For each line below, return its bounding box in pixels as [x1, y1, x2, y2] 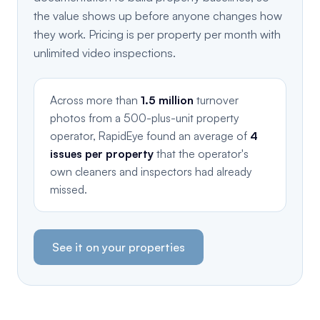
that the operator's [154, 146, 249, 161]
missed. [50, 182, 87, 196]
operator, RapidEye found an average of [50, 129, 250, 143]
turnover [194, 93, 239, 107]
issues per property [50, 146, 154, 161]
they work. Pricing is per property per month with [34, 27, 281, 41]
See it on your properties [52, 240, 185, 254]
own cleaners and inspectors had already [50, 164, 251, 179]
